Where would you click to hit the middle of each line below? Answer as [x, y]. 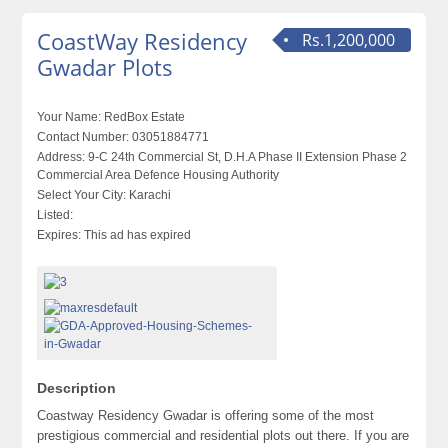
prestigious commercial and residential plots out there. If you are [223, 435]
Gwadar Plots [105, 67]
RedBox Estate [143, 117]
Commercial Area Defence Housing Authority [158, 175]
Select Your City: [82, 195]
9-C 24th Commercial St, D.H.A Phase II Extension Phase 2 [246, 157]
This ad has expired [136, 235]
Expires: [59, 235]
